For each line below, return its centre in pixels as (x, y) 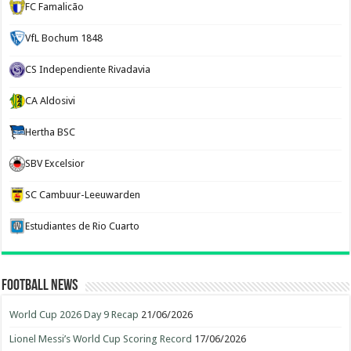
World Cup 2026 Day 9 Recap (74, 315)
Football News (40, 286)
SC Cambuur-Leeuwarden (83, 195)
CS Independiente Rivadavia (88, 69)
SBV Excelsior (55, 163)
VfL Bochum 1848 (64, 38)
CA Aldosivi (51, 101)
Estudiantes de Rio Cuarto (83, 226)
